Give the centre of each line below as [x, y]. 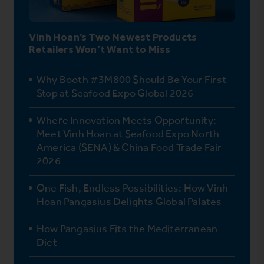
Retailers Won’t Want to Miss [100, 49]
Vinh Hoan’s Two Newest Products [113, 37]
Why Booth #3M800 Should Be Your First [132, 79]
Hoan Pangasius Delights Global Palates [129, 201]
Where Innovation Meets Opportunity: [127, 120]
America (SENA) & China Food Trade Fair [129, 147]
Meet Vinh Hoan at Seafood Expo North [128, 133]
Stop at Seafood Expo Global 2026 [115, 93]
